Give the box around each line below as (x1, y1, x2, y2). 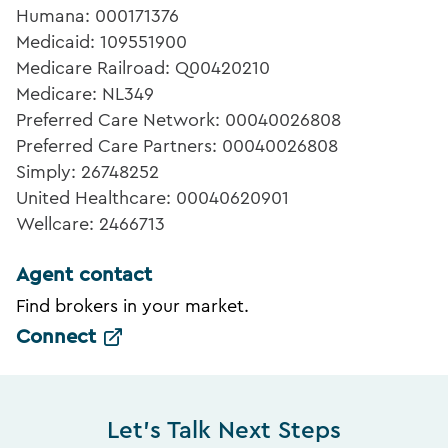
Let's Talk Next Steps (107, 419, 341, 444)
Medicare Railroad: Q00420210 (16, 59, 270, 78)
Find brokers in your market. (16, 297, 249, 316)
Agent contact (16, 265, 152, 286)
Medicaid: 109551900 (16, 33, 187, 52)
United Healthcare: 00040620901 (16, 189, 289, 208)
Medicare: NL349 (16, 85, 154, 104)
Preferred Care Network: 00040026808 (16, 111, 341, 130)
